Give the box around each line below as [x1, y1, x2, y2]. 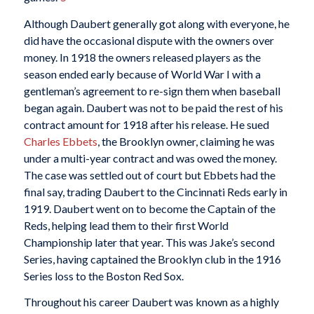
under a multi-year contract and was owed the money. [23, 151, 277, 165]
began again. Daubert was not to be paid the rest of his [23, 100, 283, 114]
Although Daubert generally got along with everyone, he [23, 16, 289, 30]
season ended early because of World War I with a [23, 67, 261, 81]
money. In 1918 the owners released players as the [23, 50, 261, 64]
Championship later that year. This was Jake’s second [23, 235, 275, 249]
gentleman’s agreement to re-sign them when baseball [23, 83, 280, 97]
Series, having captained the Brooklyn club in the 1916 [23, 252, 281, 266]
